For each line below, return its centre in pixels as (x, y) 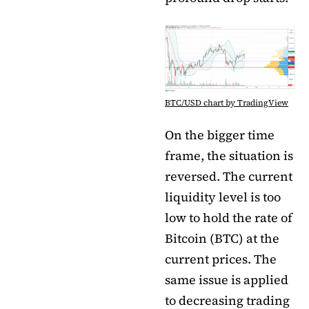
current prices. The (221, 259)
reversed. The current (229, 176)
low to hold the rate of (229, 218)
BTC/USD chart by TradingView (227, 103)
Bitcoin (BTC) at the (222, 238)
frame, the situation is (229, 156)
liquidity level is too (223, 197)
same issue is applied (227, 280)
